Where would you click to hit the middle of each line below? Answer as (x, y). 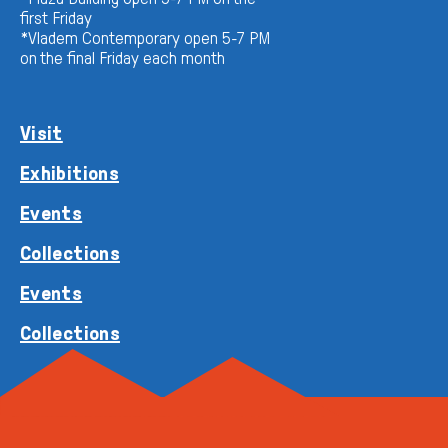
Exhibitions (69, 173)
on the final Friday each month (122, 59)
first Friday (56, 19)
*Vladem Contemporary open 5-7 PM (145, 39)
